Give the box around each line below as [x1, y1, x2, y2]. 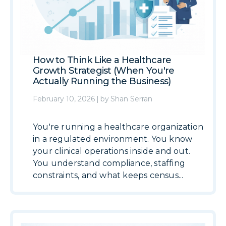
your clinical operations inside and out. [33, 146, 190, 156]
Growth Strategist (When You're [33, 65, 175, 76]
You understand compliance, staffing [33, 158, 185, 168]
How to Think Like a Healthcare [33, 54, 172, 66]
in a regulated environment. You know [33, 134, 193, 144]
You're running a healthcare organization [33, 122, 204, 132]
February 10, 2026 [33, 94, 95, 103]
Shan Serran [110, 94, 152, 103]
